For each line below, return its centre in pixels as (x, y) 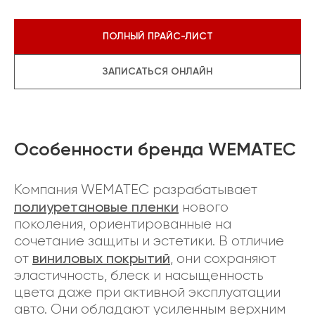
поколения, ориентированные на (123, 224)
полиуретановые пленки (96, 207)
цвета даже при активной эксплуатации (147, 292)
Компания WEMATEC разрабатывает (136, 189)
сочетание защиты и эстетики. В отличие (149, 241)
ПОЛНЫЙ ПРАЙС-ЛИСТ (157, 36)
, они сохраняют (223, 258)
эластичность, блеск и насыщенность (139, 275)
